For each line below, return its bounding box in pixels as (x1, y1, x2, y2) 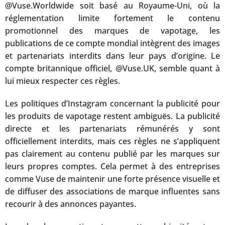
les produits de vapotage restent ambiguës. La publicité (5, 110, 220, 122)
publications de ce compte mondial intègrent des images (5, 37, 220, 49)
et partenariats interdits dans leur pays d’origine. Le (5, 50, 220, 61)
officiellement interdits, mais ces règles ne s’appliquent (5, 135, 220, 147)
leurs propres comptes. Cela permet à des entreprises (5, 160, 220, 172)
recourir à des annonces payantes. (5, 198, 136, 209)
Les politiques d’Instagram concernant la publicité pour (5, 97, 220, 109)
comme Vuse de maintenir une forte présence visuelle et (5, 173, 220, 184)
